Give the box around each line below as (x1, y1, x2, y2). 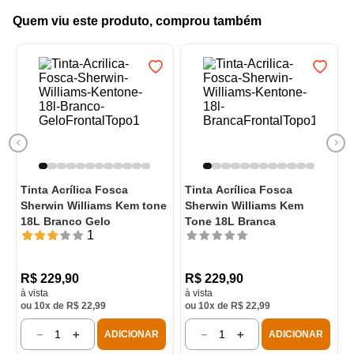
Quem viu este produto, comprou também (13, 14, 262, 28)
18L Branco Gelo (21, 215, 111, 228)
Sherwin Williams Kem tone (21, 199, 167, 213)
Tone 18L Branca (185, 215, 276, 228)
